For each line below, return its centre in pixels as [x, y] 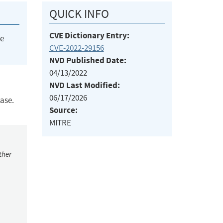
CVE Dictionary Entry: [89, 36]
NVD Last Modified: [84, 86]
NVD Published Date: [88, 61]
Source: [63, 111]
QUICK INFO [79, 14]
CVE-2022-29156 [76, 48]
